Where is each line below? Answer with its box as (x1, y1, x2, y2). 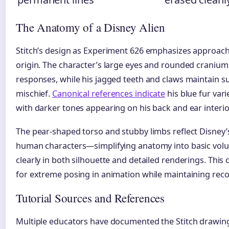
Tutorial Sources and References (16, 190, 165, 205)
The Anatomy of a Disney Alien (16, 19, 165, 35)
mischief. (16, 88, 53, 100)
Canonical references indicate (52, 88, 166, 100)
